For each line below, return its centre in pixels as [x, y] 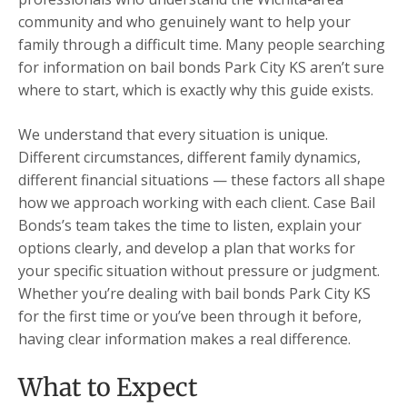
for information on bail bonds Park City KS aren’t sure [201, 67]
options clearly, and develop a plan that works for [187, 248]
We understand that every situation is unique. [173, 134]
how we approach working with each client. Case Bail [197, 202]
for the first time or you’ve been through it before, [190, 316]
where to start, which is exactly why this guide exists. [196, 89]
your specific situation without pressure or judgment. [199, 270]
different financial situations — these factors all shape [202, 179]
